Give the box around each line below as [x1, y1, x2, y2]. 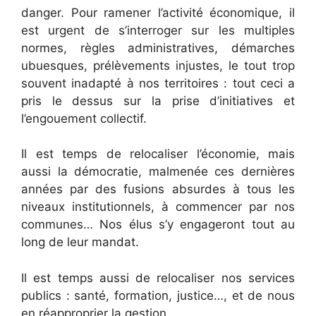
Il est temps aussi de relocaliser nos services [21, 270, 295, 285]
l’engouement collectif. [21, 111, 147, 126]
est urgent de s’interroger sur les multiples [21, 23, 295, 37]
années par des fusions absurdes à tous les [21, 182, 295, 197]
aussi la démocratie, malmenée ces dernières [21, 164, 295, 179]
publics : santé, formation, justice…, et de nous [21, 288, 295, 303]
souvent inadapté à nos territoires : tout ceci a [21, 75, 295, 90]
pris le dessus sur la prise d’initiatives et [21, 93, 295, 108]
